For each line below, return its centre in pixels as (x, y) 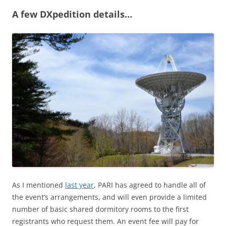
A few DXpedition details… (72, 14)
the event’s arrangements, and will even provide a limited (109, 197)
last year (79, 185)
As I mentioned (39, 185)
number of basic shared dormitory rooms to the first (100, 209)
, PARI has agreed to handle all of (150, 185)
